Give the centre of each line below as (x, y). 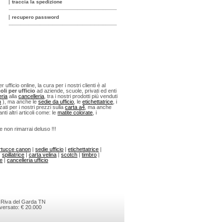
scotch (69, 155)
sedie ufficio (50, 149)
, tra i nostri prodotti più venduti (81, 96)
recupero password (35, 17)
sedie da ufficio (56, 102)
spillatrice (13, 155)
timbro (89, 155)
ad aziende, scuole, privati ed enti (76, 91)
